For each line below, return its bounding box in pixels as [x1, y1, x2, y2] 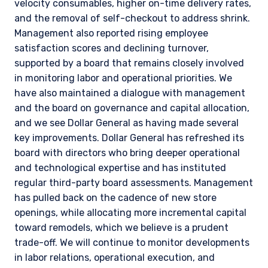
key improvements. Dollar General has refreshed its [14, 132, 244, 144]
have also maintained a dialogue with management [14, 87, 245, 99]
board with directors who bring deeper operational [14, 147, 240, 159]
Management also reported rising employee [14, 28, 208, 39]
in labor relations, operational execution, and [14, 252, 215, 264]
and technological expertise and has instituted [14, 162, 226, 174]
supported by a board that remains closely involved [14, 57, 244, 69]
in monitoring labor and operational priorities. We [14, 72, 232, 84]
